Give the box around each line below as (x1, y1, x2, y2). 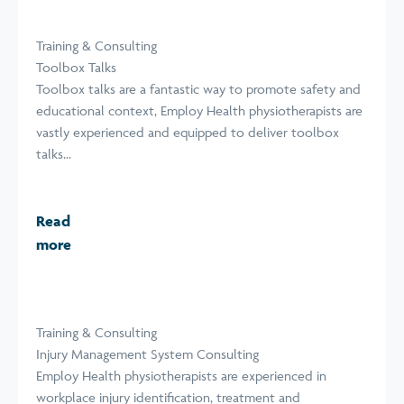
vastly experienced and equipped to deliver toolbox (36, 124, 339, 141)
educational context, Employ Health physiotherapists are (36, 102, 363, 119)
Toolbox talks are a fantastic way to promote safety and (36, 80, 361, 97)
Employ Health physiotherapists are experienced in (36, 367, 326, 384)
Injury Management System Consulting (36, 345, 259, 363)
